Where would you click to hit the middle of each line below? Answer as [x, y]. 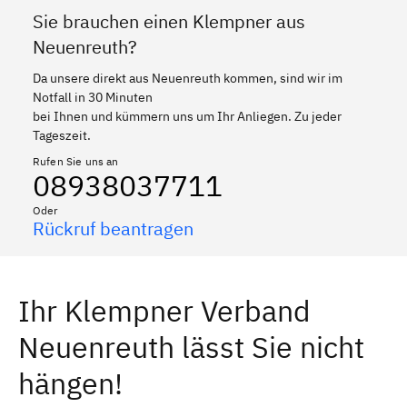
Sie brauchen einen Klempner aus [169, 21]
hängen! [70, 383]
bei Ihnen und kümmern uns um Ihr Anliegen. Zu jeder [187, 116]
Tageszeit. [62, 135]
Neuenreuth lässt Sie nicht [191, 347]
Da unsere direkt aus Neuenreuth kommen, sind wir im [188, 78]
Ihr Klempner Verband [164, 310]
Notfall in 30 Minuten [93, 97]
